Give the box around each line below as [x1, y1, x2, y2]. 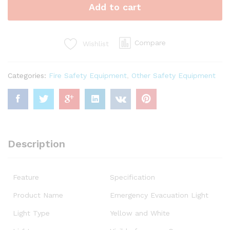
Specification [110, 172, 155, 181]
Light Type [13, 208, 50, 217]
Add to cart [89, 1, 141, 12]
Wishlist [83, 39, 109, 48]
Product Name [13, 190, 63, 199]
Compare [135, 38, 166, 47]
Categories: [8, 71, 49, 80]
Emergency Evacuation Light [110, 190, 208, 199]
